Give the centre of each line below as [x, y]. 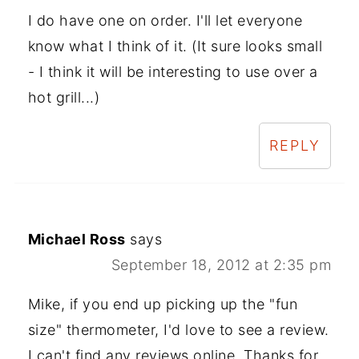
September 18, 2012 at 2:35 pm [221, 264]
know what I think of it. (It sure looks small [175, 46]
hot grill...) [64, 97]
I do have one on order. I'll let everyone [165, 20]
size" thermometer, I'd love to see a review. [178, 329]
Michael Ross [77, 239]
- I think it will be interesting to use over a [173, 71]
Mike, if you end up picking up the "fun [163, 304]
